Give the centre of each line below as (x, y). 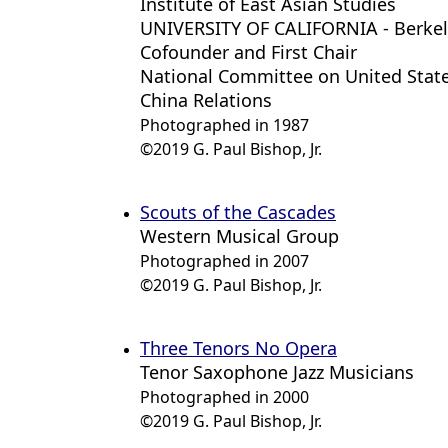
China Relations (206, 100)
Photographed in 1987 (224, 125)
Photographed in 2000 (224, 397)
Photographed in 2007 (224, 261)
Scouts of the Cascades (238, 212)
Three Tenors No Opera (238, 348)
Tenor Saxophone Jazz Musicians (277, 372)
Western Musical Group (239, 236)
